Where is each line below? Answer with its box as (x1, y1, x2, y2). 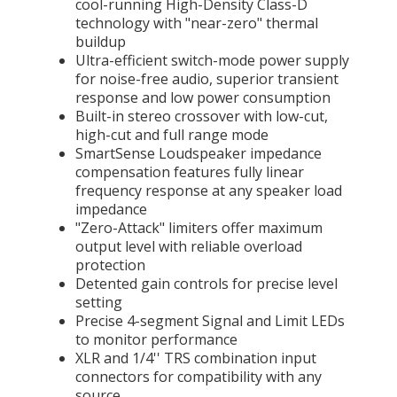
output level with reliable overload (75, 237, 302, 256)
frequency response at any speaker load (75, 181, 342, 200)
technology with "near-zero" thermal (75, 13, 318, 33)
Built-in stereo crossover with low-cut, (75, 106, 328, 126)
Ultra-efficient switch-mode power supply (75, 51, 349, 70)
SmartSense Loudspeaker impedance (75, 144, 322, 163)
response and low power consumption (75, 88, 331, 107)
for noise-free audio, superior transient (75, 69, 339, 89)
